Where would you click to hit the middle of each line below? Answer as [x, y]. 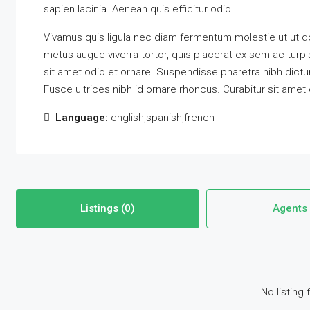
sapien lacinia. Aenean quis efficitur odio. [138, 9]
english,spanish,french [161, 118]
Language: [81, 118]
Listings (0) [107, 209]
